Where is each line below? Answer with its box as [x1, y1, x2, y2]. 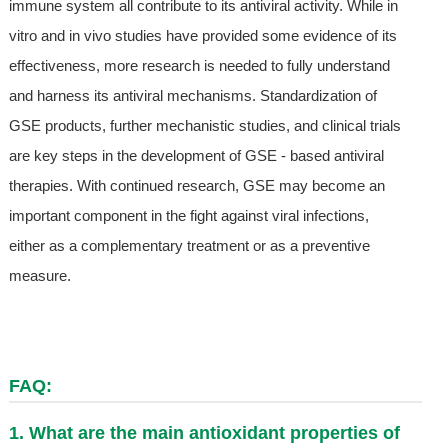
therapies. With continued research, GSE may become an [8, 176, 385, 194]
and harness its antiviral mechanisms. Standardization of [8, 86, 377, 104]
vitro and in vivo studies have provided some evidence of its [8, 26, 397, 44]
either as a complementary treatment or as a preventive [8, 236, 370, 254]
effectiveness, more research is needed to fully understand [8, 56, 390, 74]
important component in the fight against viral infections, [8, 206, 369, 224]
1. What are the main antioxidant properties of [8, 422, 400, 443]
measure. [8, 266, 71, 284]
